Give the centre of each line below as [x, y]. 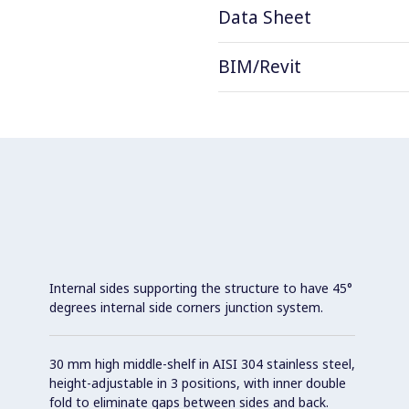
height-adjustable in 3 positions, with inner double [198, 383]
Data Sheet [265, 17]
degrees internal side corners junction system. [186, 307]
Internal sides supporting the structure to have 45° [201, 288]
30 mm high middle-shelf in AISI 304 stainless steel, [202, 363]
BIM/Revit [260, 66]
